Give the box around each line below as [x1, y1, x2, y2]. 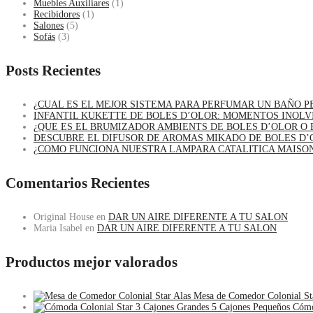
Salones [34, 20, 64, 31]
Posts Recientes [6, 62, 101, 80]
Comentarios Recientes [6, 174, 150, 191]
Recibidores [34, 9, 80, 20]
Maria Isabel [34, 222, 82, 233]
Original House [34, 211, 94, 222]
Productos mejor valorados [6, 253, 177, 270]
